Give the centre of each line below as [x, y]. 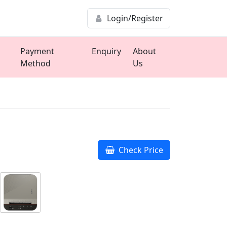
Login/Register [135, 18]
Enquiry [107, 51]
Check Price [140, 150]
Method [35, 63]
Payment [37, 51]
